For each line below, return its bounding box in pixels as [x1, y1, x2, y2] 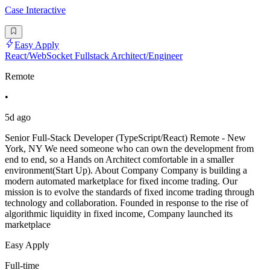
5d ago [5, 112, 31, 123]
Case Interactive [5, 5, 66, 16]
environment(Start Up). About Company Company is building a [5, 165, 247, 176]
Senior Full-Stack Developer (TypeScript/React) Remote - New [5, 133, 246, 143]
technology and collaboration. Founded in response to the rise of [5, 198, 248, 209]
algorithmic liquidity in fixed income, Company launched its [5, 209, 233, 219]
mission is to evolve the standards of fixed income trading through [5, 187, 254, 198]
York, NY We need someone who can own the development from [5, 143, 254, 154]
